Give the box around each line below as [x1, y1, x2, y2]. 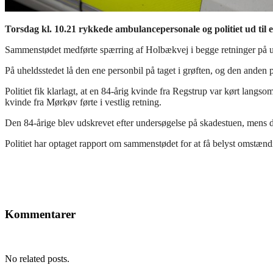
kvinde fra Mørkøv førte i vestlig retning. [5, 97, 161, 108]
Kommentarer [5, 208, 76, 221]
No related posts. [5, 253, 69, 264]
